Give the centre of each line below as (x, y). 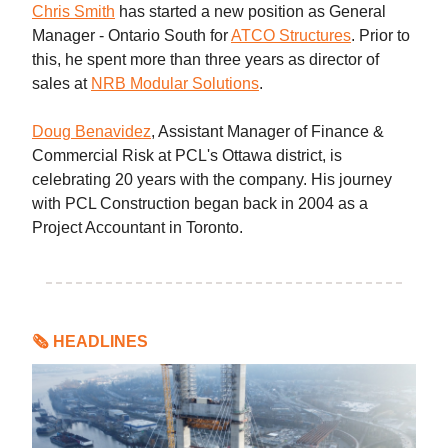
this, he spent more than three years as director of (205, 59)
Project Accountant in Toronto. (137, 227)
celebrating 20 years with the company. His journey (212, 179)
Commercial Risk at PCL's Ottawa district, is (187, 155)
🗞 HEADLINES (90, 341)
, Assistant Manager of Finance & (267, 131)
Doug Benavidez (91, 131)
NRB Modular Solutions (175, 83)
